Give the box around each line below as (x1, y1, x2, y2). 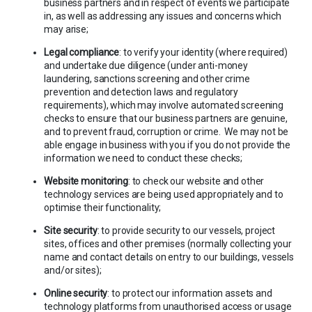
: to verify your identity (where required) (119, 46, 288, 58)
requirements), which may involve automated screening (44, 99, 284, 111)
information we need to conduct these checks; (44, 152, 243, 164)
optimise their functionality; (44, 201, 162, 213)
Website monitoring (44, 175, 128, 187)
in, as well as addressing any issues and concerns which (44, 10, 281, 22)
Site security (44, 224, 97, 236)
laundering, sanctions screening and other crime (44, 72, 250, 84)
